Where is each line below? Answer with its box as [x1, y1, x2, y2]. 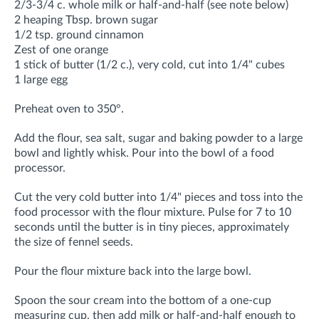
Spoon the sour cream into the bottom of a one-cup [14, 294, 271, 306]
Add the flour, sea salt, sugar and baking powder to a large [14, 132, 303, 144]
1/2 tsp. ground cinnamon [14, 28, 144, 41]
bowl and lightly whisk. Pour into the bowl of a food [14, 147, 274, 159]
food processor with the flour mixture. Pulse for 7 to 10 [14, 206, 291, 218]
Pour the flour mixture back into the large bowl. [14, 265, 251, 277]
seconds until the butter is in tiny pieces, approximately [14, 221, 289, 233]
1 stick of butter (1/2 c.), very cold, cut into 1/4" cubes [14, 58, 285, 70]
